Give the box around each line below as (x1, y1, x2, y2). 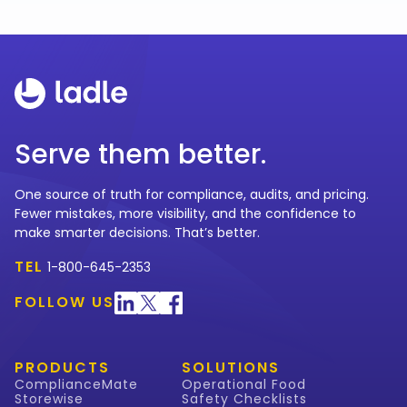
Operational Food (182, 375, 306, 394)
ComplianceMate (15, 375, 138, 394)
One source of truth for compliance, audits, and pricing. (15, 185, 369, 204)
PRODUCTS (15, 357, 110, 379)
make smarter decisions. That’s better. (15, 223, 260, 243)
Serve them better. (15, 135, 266, 174)
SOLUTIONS (182, 357, 280, 379)
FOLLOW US (15, 292, 114, 313)
